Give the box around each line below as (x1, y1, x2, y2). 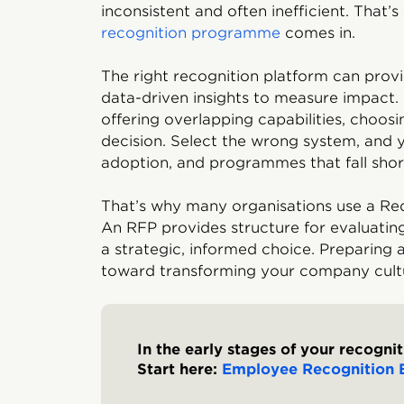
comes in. (280, 24, 355, 41)
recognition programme (101, 24, 280, 41)
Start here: (137, 361, 222, 378)
